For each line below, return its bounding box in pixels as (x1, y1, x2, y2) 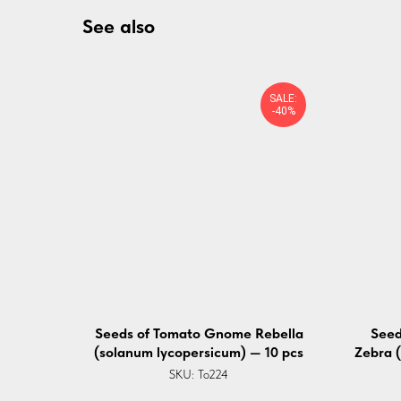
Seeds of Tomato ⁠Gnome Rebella (94, 324, 303, 342)
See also (82, 13, 155, 38)
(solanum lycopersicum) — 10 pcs (94, 343, 303, 361)
